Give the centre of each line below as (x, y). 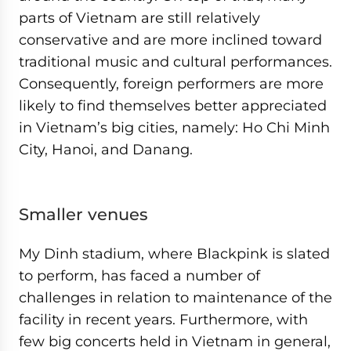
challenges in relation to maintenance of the (175, 297)
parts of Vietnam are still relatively (139, 18)
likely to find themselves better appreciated (173, 105)
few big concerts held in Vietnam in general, (175, 341)
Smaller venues (83, 214)
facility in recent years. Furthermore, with (163, 319)
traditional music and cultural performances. (175, 62)
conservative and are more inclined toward (170, 40)
